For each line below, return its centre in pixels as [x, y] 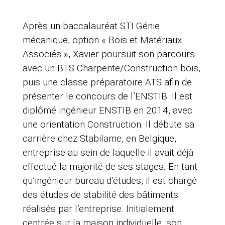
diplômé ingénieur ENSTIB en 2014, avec [107, 110]
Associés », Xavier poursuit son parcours [108, 54]
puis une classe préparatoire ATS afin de [107, 82]
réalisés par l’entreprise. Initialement [98, 209]
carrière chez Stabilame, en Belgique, [99, 139]
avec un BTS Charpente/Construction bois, [111, 68]
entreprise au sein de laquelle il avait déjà [108, 153]
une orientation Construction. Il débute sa [108, 125]
